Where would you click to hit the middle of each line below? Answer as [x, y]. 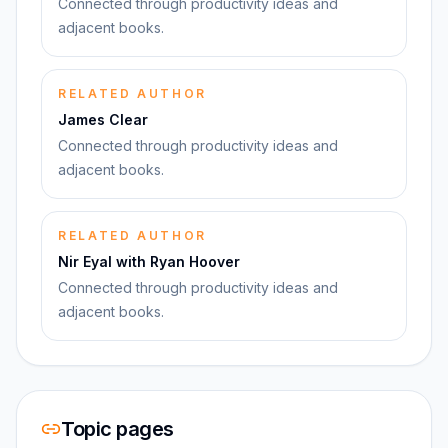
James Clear [103, 119]
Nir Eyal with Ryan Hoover [149, 261]
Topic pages [117, 429]
